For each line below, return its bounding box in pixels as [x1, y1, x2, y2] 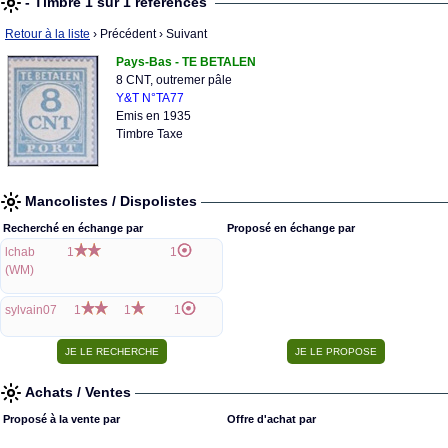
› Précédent [90, 27, 156, 41]
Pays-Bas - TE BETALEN [116, 55, 256, 69]
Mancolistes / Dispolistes [25, 193, 201, 209]
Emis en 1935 [116, 109, 191, 123]
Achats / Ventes [25, 384, 135, 400]
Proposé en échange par [227, 222, 355, 234]
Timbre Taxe [116, 127, 183, 141]
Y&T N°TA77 [116, 91, 184, 105]
